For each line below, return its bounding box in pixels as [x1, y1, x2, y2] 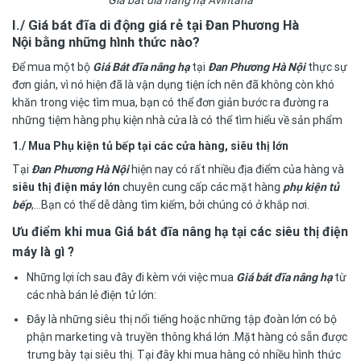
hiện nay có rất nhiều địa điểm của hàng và [131, 162, 344, 176]
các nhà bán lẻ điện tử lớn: [27, 288, 157, 301]
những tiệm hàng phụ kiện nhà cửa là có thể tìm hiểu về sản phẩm [12, 113, 342, 127]
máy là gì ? [12, 243, 74, 259]
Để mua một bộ [12, 60, 93, 73]
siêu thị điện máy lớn [12, 180, 120, 193]
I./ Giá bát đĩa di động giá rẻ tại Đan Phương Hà [12, 17, 299, 34]
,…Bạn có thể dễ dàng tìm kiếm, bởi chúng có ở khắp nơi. [31, 197, 309, 211]
